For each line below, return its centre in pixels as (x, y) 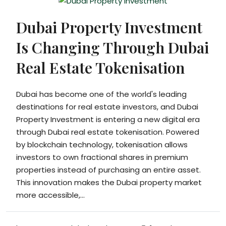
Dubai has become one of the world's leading (101, 94)
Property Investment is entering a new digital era (108, 120)
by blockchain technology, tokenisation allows (102, 145)
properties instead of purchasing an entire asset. (108, 170)
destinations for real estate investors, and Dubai (107, 107)
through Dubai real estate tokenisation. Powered (108, 132)
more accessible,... (50, 195)
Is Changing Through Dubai (112, 48)
